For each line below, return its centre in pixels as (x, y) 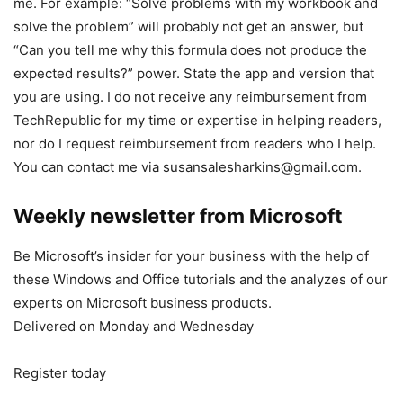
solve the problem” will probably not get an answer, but (188, 27)
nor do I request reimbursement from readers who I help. (195, 144)
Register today (60, 373)
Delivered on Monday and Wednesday (134, 327)
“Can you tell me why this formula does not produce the (190, 50)
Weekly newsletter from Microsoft (178, 216)
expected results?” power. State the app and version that (194, 74)
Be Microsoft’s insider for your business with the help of (191, 256)
